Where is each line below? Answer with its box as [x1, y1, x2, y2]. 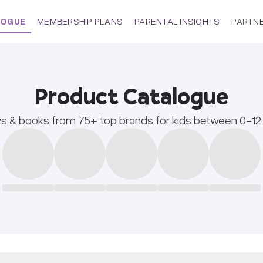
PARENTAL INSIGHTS [134, 15, 220, 27]
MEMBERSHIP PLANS [37, 15, 123, 27]
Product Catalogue [35, 82, 228, 111]
